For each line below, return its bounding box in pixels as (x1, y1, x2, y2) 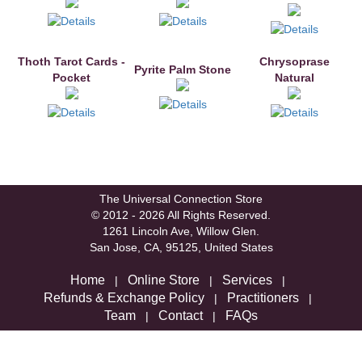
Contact (158, 308, 203, 322)
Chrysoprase (259, 54, 330, 68)
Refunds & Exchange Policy (44, 290, 204, 305)
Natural (274, 70, 314, 84)
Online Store (128, 272, 200, 287)
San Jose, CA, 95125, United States (89, 240, 273, 254)
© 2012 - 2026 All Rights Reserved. (91, 208, 271, 221)
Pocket (53, 70, 90, 84)
